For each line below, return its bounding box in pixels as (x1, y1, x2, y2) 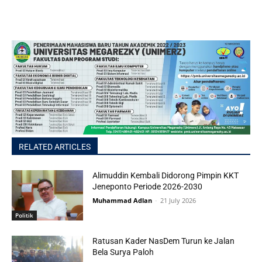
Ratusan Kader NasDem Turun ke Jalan (92, 236, 235, 246)
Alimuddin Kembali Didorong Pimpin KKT (92, 171, 239, 181)
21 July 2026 (160, 196, 196, 205)
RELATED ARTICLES (19, 142, 91, 152)
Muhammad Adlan (92, 196, 153, 205)
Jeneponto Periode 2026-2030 (92, 182, 203, 192)
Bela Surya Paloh (92, 247, 154, 257)
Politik (15, 211, 33, 219)
